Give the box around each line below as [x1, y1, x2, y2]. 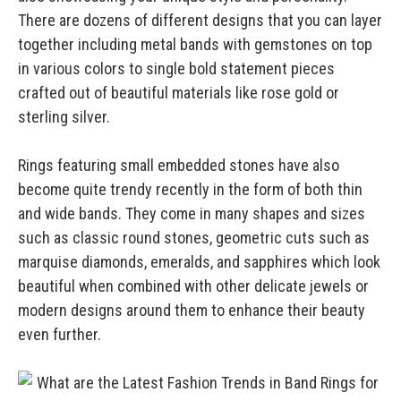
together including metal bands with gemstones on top [18, 35, 372, 55]
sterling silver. [18, 107, 114, 127]
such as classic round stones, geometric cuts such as [18, 228, 370, 248]
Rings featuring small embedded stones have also [18, 156, 339, 175]
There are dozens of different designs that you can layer [18, 11, 382, 30]
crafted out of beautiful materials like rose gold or [18, 83, 339, 103]
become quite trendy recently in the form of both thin [18, 180, 363, 200]
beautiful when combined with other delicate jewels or [18, 277, 369, 296]
